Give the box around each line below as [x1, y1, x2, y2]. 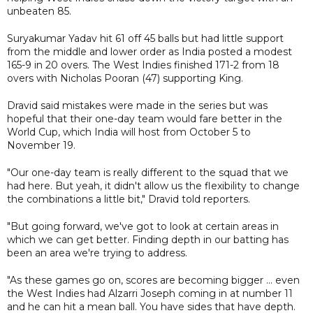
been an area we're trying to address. [7, 246, 187, 259]
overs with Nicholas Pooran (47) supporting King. [7, 71, 243, 85]
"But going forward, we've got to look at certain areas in [7, 219, 279, 233]
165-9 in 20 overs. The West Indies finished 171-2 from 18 [7, 58, 279, 71]
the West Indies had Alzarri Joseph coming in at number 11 [7, 286, 293, 300]
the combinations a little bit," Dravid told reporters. [7, 192, 250, 205]
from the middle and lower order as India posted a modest [7, 45, 292, 58]
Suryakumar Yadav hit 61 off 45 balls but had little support [7, 31, 284, 45]
